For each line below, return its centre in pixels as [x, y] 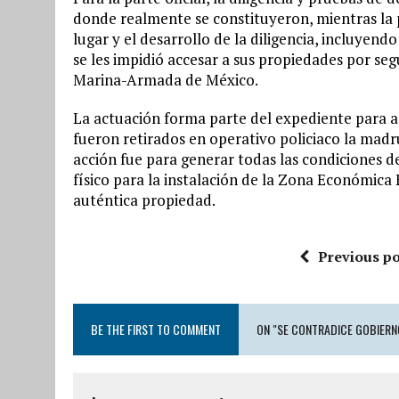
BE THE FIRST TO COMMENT [156, 329]
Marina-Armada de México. [166, 79]
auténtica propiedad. [144, 199]
